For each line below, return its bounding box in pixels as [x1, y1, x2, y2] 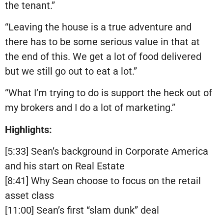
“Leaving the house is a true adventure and [5, 21, 192, 33]
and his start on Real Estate [5, 160, 125, 172]
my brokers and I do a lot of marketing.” [5, 102, 175, 114]
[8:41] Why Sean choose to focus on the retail [5, 175, 201, 187]
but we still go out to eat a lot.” [5, 65, 137, 78]
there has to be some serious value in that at [5, 36, 200, 48]
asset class [5, 190, 54, 202]
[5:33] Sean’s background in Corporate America [5, 145, 208, 158]
